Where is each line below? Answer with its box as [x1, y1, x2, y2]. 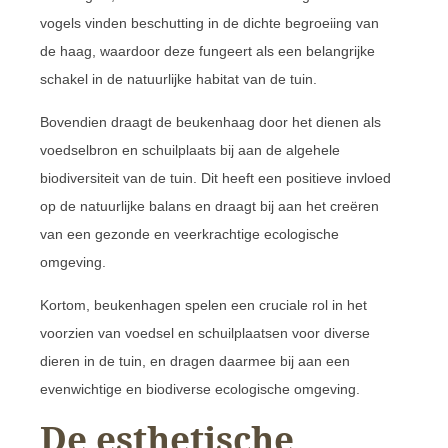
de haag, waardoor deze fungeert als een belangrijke [40, 42, 375, 59]
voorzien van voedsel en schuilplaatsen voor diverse [40, 324, 370, 341]
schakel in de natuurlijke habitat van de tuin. [40, 70, 317, 87]
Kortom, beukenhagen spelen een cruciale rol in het [40, 296, 367, 313]
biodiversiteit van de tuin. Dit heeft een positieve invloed [40, 169, 391, 186]
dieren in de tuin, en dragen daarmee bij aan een [40, 352, 350, 369]
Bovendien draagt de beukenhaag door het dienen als [40, 113, 381, 130]
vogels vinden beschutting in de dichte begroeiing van [40, 14, 379, 31]
